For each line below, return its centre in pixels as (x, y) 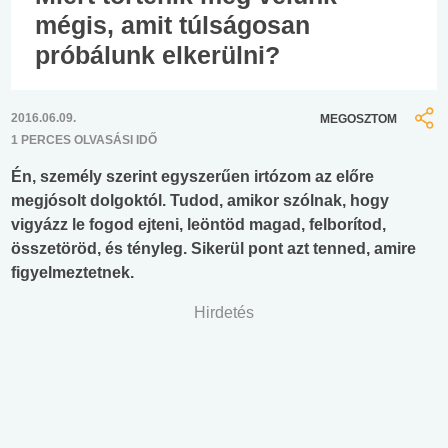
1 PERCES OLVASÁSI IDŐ (84, 140)
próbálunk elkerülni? (157, 54)
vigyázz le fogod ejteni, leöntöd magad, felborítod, (198, 225)
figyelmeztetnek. (72, 273)
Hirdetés (224, 313)
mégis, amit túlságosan (172, 24)
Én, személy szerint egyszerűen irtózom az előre (192, 177)
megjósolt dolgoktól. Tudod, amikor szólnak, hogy (200, 201)
